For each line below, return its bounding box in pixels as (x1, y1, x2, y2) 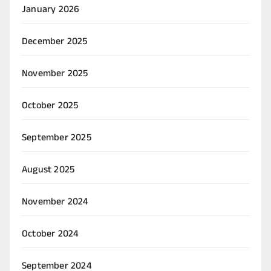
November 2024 (22, 194, 89, 211)
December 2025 (22, 34, 88, 50)
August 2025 (22, 162, 75, 178)
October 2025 (22, 98, 79, 114)
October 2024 (22, 226, 79, 243)
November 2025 (22, 66, 88, 82)
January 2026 (22, 2, 80, 18)
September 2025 (22, 130, 91, 146)
